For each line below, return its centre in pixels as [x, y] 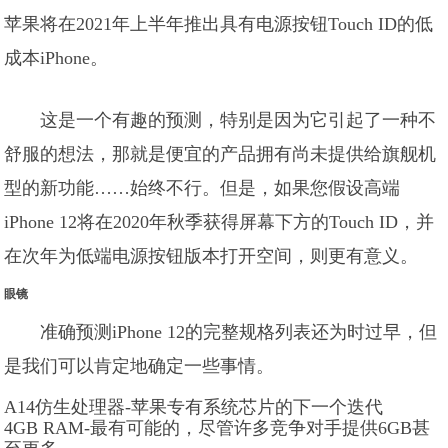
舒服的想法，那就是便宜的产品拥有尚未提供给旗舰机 [220, 154]
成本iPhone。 [56, 58]
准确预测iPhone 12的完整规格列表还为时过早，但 [239, 332]
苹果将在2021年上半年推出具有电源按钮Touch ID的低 [219, 24]
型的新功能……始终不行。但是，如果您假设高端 [202, 188]
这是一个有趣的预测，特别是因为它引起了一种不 [238, 120]
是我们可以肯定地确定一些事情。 [139, 366]
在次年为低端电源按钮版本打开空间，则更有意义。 [211, 256]
